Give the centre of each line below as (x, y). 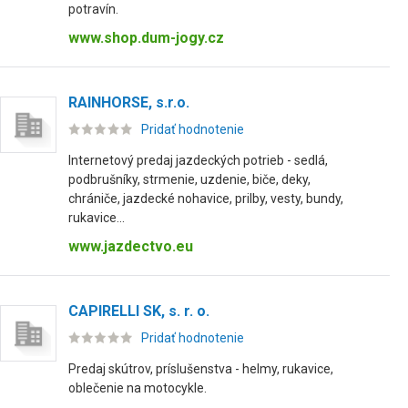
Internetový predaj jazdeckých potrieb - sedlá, (198, 160)
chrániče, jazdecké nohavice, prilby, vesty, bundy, (206, 199)
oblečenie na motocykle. (138, 388)
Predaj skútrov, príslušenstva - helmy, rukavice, (201, 369)
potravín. (93, 9)
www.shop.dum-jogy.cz (146, 38)
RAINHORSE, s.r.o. (129, 102)
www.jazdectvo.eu (131, 246)
